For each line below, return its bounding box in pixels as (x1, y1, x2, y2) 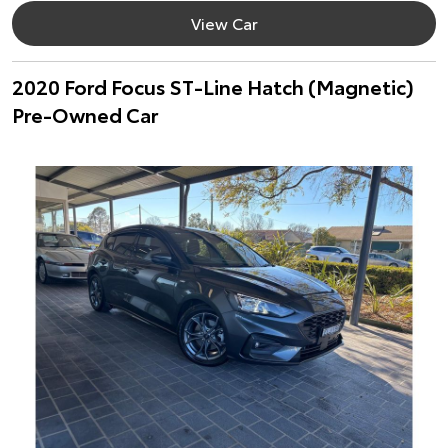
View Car (190, 11, 258, 34)
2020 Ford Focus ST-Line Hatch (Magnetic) (12, 72, 414, 100)
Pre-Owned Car (12, 100, 158, 128)
